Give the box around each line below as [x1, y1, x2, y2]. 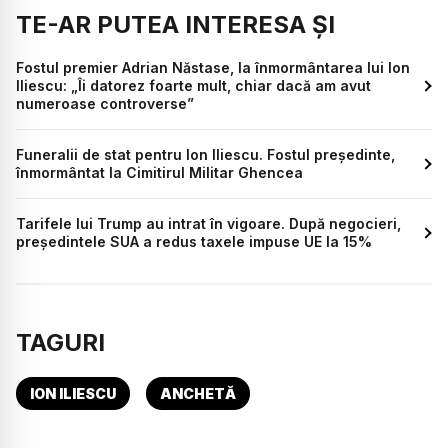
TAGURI [16, 328, 105, 358]
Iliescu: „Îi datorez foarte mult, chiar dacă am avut [16, 77, 371, 95]
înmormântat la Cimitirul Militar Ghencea [16, 164, 303, 182]
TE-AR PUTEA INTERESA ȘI [16, 10, 335, 40]
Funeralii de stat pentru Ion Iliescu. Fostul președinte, [16, 146, 395, 164]
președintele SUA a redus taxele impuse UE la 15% [16, 233, 372, 251]
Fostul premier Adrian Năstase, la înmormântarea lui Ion [16, 59, 410, 77]
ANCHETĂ [160, 385, 236, 403]
